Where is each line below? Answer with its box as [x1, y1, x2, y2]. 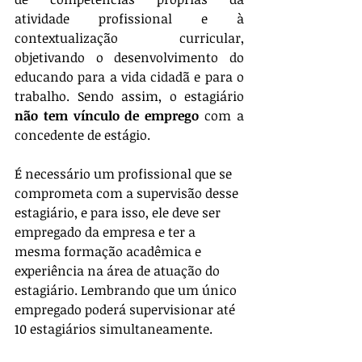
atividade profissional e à [15, 10, 244, 28]
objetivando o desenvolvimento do [15, 48, 244, 67]
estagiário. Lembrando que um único [15, 281, 240, 300]
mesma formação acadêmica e [15, 242, 204, 261]
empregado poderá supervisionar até [15, 301, 238, 319]
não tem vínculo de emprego [15, 107, 205, 125]
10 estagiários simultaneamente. [15, 320, 213, 339]
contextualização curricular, [15, 29, 244, 48]
